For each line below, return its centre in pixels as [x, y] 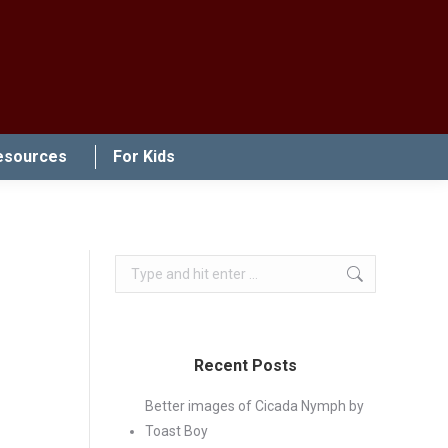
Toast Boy [176, 431]
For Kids [144, 156]
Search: [137, 266]
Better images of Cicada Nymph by [254, 406]
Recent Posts [245, 365]
